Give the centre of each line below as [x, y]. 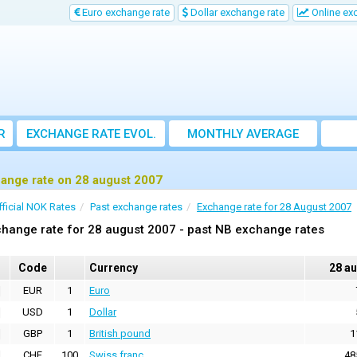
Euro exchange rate [125, 12]
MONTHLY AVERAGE [243, 134]
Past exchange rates [136, 207]
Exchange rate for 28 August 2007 [274, 207]
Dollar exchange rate [236, 12]
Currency [114, 268]
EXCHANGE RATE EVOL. [91, 134]
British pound [120, 334]
